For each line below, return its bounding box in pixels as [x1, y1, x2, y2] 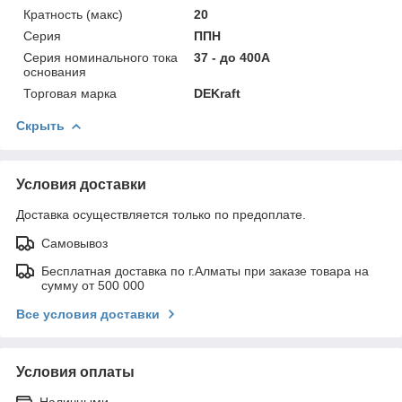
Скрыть [16, 118, 65, 133]
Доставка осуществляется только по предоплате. [16, 206, 306, 222]
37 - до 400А [194, 49, 271, 65]
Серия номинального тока [23, 49, 178, 65]
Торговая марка [23, 85, 117, 100]
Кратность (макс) [23, 6, 123, 22]
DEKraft [194, 85, 241, 100]
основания [23, 64, 86, 79]
